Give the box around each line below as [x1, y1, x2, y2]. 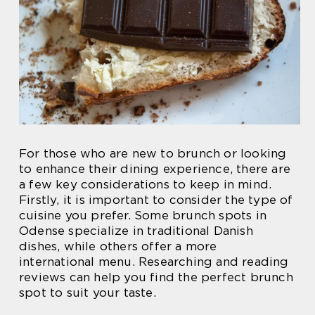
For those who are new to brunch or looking [19, 146, 287, 160]
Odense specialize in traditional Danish [19, 223, 253, 238]
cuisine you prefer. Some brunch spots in [19, 207, 267, 222]
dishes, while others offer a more [19, 238, 217, 253]
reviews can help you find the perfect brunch [19, 269, 293, 284]
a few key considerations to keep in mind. [19, 176, 272, 191]
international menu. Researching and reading [19, 254, 289, 269]
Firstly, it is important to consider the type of [19, 192, 293, 207]
